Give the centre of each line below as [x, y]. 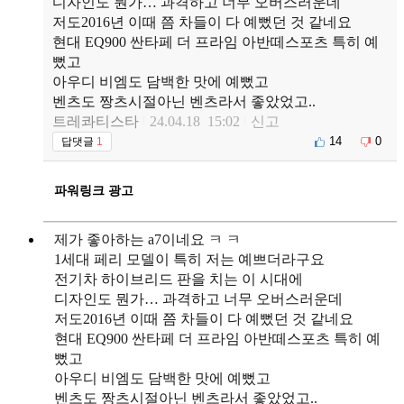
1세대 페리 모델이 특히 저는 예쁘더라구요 [189, 259]
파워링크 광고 [94, 190]
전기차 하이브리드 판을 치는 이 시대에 [179, 279]
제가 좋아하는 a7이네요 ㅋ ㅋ [147, 239]
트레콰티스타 [96, 121]
